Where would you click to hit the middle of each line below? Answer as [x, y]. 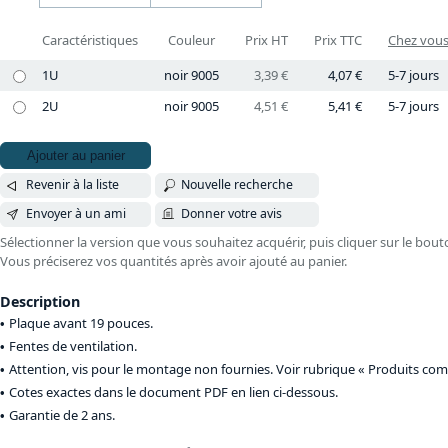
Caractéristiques [90, 39]
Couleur [191, 39]
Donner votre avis [232, 214]
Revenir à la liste [72, 185]
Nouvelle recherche [237, 185]
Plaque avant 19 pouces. [81, 322]
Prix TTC [338, 39]
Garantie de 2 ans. [62, 414]
